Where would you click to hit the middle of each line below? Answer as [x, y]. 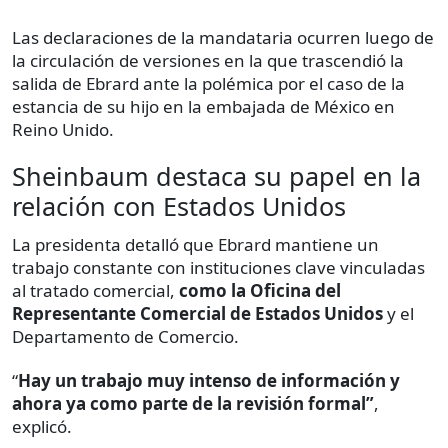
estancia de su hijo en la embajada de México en [203, 107]
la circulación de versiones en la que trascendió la [208, 61]
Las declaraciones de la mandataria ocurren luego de [223, 38]
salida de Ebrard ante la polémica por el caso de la [208, 84]
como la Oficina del [258, 291]
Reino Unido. [63, 130]
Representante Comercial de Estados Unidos [197, 314]
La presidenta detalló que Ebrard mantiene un [195, 245]
